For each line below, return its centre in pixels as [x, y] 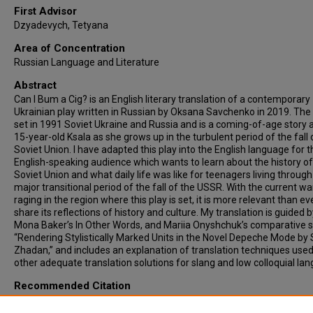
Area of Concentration [70, 48]
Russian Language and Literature [87, 62]
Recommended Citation [72, 286]
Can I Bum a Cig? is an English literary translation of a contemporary [162, 99]
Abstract [35, 85]
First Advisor [45, 11]
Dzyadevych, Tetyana [61, 25]
